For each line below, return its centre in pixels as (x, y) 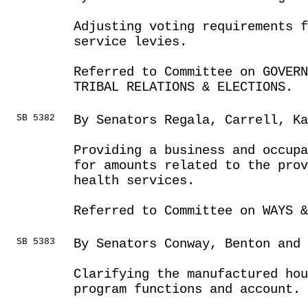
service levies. (130, 42)
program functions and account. (187, 289)
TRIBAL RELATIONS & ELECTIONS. (183, 87)
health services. (134, 181)
